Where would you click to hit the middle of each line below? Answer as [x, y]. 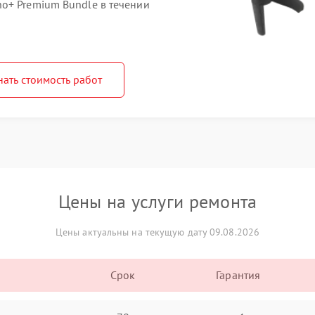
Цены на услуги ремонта [157, 201]
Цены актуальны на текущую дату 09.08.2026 [157, 232]
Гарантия [238, 275]
